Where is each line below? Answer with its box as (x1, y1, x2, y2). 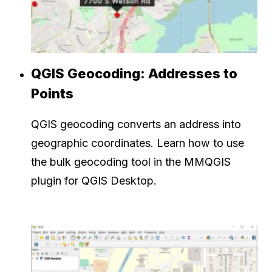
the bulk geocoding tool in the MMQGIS (31, 155, 231, 168)
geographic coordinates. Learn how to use (31, 136, 244, 149)
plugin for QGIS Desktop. (31, 174, 157, 187)
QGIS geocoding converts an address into (31, 117, 241, 131)
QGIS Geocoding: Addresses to (31, 65, 237, 81)
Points (31, 85, 73, 101)
